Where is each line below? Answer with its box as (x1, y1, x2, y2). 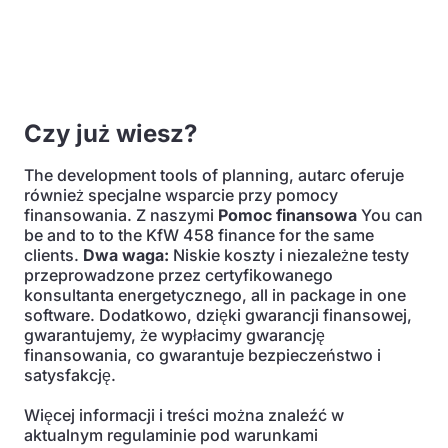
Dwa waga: (83, 245, 169, 265)
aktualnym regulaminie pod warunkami (24, 425, 318, 445)
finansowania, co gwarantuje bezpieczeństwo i (24, 345, 381, 365)
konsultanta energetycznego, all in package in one (24, 285, 406, 305)
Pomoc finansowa (218, 205, 357, 225)
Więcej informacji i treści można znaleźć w (24, 405, 344, 425)
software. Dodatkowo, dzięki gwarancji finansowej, (24, 305, 412, 325)
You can (357, 205, 423, 225)
